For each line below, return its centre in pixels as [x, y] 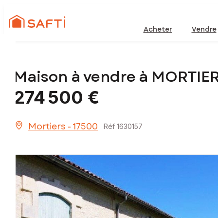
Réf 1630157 [123, 127]
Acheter [158, 29]
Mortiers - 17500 [63, 127]
